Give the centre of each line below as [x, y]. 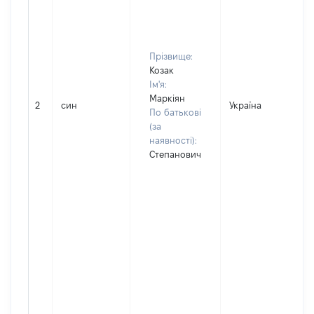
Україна [245, 105]
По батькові [175, 112]
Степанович [175, 154]
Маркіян [167, 98]
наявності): [173, 140]
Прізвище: [171, 56]
